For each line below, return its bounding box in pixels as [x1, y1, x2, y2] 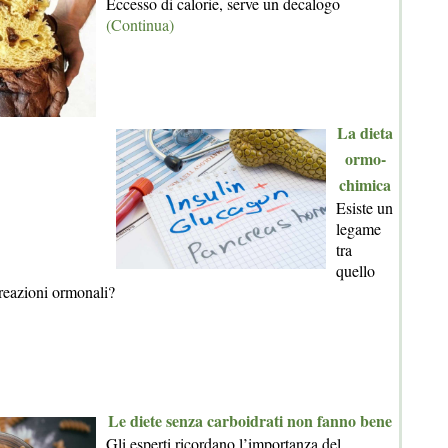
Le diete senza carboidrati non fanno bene [108, 409, 392, 432]
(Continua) [106, 14, 174, 35]
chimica [339, 173, 391, 196]
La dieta [337, 121, 393, 144]
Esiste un [336, 197, 393, 218]
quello [336, 260, 375, 281]
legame [336, 218, 381, 239]
